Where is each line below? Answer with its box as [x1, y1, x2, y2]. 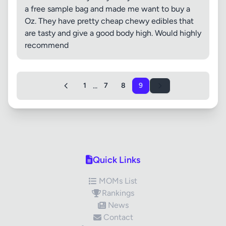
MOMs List [99, 176, 137, 186]
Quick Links [93, 154, 140, 165]
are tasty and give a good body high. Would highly [25, 28, 201, 38]
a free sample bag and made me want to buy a [25, 4, 190, 14]
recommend [25, 40, 69, 50]
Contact [103, 212, 133, 222]
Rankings [102, 188, 134, 198]
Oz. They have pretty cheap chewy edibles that [25, 16, 194, 26]
